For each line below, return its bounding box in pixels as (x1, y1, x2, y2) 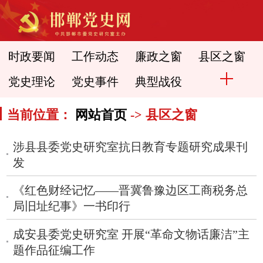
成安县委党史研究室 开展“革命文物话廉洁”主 (13, 228, 250, 241)
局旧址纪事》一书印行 (13, 200, 131, 213)
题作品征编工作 (13, 244, 96, 257)
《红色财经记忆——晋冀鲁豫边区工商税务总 (13, 184, 248, 197)
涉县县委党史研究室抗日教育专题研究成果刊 (13, 140, 248, 153)
